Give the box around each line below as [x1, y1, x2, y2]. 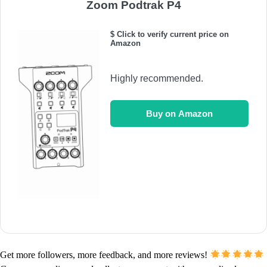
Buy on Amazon [146, 108, 213, 119]
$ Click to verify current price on [110, 30, 229, 39]
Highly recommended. [110, 73, 204, 84]
